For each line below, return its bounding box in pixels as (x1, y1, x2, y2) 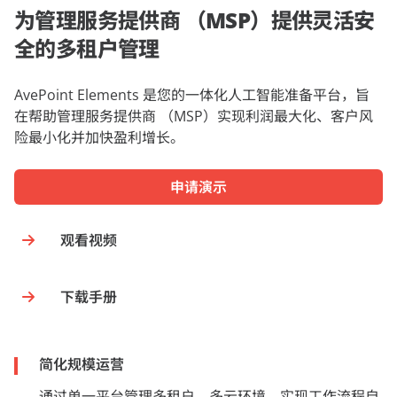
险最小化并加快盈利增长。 (14, 128, 184, 147)
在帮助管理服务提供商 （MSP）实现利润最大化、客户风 (14, 106, 373, 126)
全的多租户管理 (14, 34, 160, 63)
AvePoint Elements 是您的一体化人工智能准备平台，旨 (14, 85, 370, 105)
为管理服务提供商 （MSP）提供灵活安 (14, 5, 375, 35)
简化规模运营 (39, 354, 124, 374)
